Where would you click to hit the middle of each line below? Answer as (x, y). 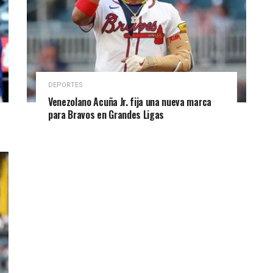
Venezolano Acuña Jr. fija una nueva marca (130, 101)
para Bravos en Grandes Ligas (106, 114)
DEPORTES (66, 85)
